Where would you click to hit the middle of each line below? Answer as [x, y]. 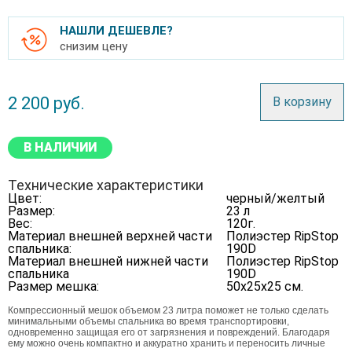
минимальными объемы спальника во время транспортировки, [148, 321]
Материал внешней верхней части [110, 236]
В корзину [302, 102]
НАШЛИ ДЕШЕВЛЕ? [116, 31]
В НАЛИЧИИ [60, 147]
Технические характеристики [106, 185]
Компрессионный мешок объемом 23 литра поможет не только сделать [168, 310]
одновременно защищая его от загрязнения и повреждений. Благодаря [169, 332]
